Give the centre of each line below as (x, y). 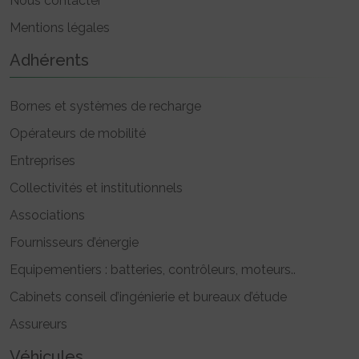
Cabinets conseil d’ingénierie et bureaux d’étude (148, 297)
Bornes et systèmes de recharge (105, 107)
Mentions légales (60, 28)
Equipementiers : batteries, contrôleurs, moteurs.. (153, 270)
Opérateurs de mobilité (78, 134)
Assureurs (38, 325)
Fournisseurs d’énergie (74, 243)
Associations (47, 216)
